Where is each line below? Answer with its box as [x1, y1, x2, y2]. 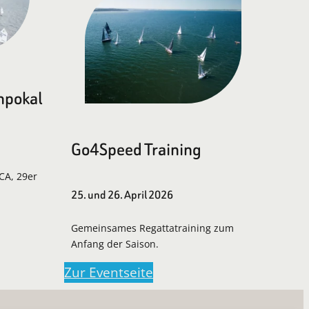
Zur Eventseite [64, 262, 153, 281]
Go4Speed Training [71, 137, 201, 162]
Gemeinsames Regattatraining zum [71, 221, 234, 235]
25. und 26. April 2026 [71, 187, 173, 203]
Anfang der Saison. [71, 237, 159, 251]
